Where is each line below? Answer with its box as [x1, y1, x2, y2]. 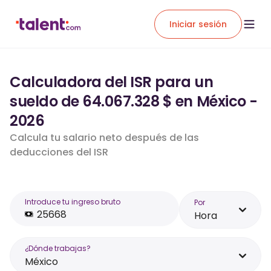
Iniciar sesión [169, 18, 227, 30]
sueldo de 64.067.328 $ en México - [10, 91, 258, 111]
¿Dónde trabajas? [25, 243, 91, 253]
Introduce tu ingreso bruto [25, 197, 120, 207]
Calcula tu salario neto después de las [10, 131, 199, 145]
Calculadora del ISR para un [10, 72, 214, 92]
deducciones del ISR [10, 145, 108, 159]
